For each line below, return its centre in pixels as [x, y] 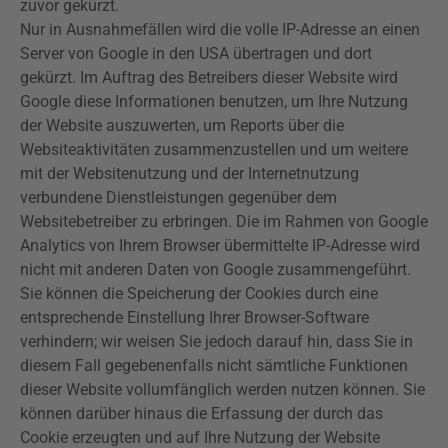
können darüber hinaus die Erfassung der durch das [201, 413]
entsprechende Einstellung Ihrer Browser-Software [194, 317]
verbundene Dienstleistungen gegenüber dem [178, 197]
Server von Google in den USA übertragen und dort [196, 53]
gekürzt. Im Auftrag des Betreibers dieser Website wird [209, 77]
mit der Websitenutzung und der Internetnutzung [189, 173]
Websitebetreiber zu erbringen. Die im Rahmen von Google [224, 221]
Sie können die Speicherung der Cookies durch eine [199, 293]
